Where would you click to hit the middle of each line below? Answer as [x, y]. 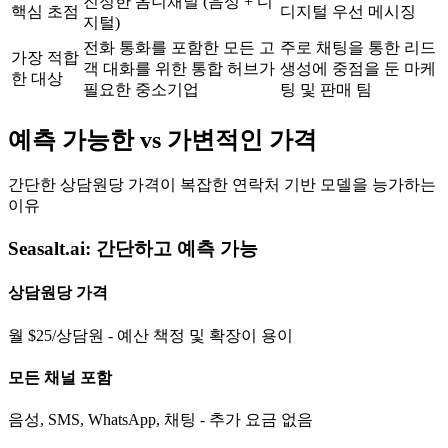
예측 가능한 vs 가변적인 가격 [162, 139]
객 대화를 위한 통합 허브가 [179, 68]
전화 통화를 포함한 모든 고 [179, 47]
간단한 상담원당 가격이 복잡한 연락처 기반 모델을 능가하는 [222, 185]
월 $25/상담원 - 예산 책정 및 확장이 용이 [150, 335]
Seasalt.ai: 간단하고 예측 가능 [133, 249]
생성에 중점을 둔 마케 [358, 68]
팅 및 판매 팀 [326, 89]
